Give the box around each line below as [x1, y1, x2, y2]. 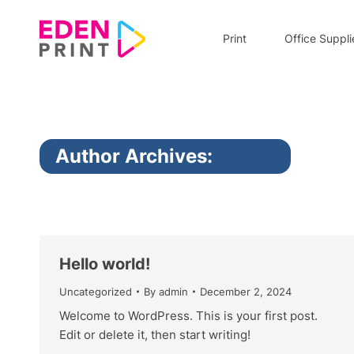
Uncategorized [59, 285, 132, 298]
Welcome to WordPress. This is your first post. [59, 308, 318, 323]
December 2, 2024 [200, 285, 292, 298]
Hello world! [59, 254, 150, 273]
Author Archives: [55, 145, 217, 168]
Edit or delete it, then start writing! [59, 327, 250, 342]
